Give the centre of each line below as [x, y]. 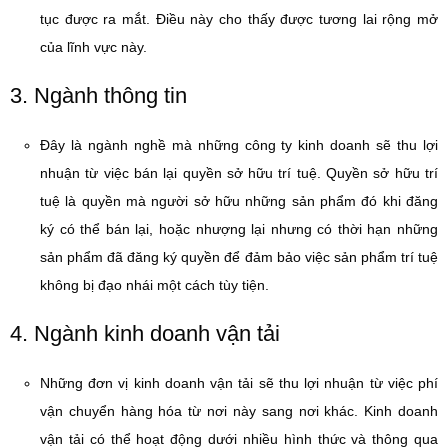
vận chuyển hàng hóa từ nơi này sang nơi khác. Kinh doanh [239, 411]
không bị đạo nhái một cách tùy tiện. [154, 285]
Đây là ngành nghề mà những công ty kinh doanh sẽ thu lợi [239, 145]
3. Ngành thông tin [98, 95]
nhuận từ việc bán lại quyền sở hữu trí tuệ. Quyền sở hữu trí [239, 173]
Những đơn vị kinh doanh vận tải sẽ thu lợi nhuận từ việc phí [239, 383]
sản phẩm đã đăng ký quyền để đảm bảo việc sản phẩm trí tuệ [239, 257]
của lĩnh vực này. [93, 47]
